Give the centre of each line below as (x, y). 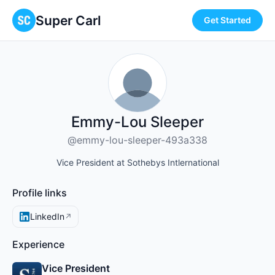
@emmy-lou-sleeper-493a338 (137, 140)
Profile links (40, 193)
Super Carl (68, 20)
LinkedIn (47, 216)
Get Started (227, 20)
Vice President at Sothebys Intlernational (137, 162)
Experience (38, 244)
